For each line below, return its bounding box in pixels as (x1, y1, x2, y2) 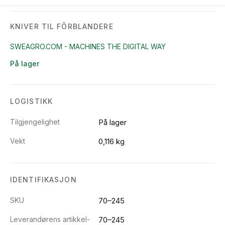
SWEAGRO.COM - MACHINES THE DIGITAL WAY (10, 42, 166, 51)
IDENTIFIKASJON (10, 175, 77, 184)
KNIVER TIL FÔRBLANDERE (10, 22, 114, 31)
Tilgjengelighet (10, 117, 60, 126)
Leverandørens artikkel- (10, 214, 90, 223)
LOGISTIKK (10, 96, 53, 105)
